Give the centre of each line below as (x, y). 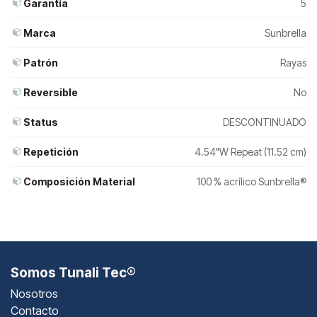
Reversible (51, 92)
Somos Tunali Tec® (73, 272)
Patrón (41, 62)
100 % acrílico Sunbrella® (252, 181)
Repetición (51, 151)
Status (41, 122)
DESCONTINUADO (265, 122)
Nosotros (34, 293)
